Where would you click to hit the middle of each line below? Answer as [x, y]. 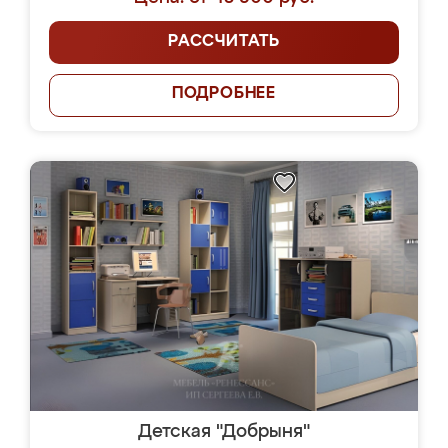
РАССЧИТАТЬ [224, 42]
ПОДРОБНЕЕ [224, 94]
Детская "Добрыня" [224, 432]
